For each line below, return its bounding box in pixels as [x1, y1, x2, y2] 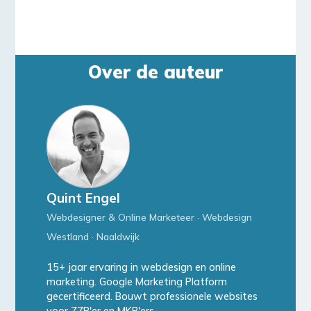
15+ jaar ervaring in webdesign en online [46, 261, 236, 274]
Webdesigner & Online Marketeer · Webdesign [46, 211, 252, 224]
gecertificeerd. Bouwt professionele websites [46, 290, 258, 303]
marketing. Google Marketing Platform [46, 276, 227, 289]
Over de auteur [88, 60, 223, 84]
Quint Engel [46, 190, 120, 207]
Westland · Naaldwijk [46, 230, 140, 243]
